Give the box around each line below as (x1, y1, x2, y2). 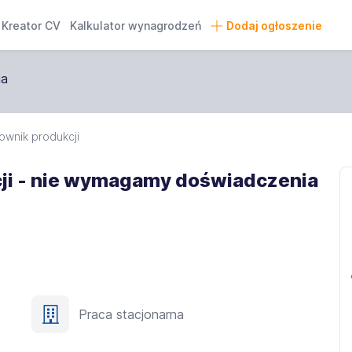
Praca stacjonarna (79, 306, 184, 322)
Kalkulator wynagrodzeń (70, 19, 202, 32)
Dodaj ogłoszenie (225, 19, 322, 32)
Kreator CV (2, 19, 61, 32)
